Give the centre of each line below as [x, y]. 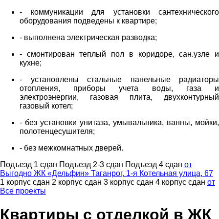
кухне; [31, 63]
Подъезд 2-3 [82, 164]
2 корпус [67, 182]
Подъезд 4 [144, 164]
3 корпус [119, 182]
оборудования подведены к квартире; [88, 21]
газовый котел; [46, 106]
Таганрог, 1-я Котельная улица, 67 [152, 173]
